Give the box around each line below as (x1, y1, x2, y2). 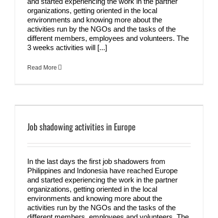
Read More (27, 64, 57, 71)
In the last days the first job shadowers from (27, 157, 165, 165)
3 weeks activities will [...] (27, 43, 107, 52)
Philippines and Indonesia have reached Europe (27, 166, 178, 175)
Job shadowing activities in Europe (27, 120, 136, 133)
